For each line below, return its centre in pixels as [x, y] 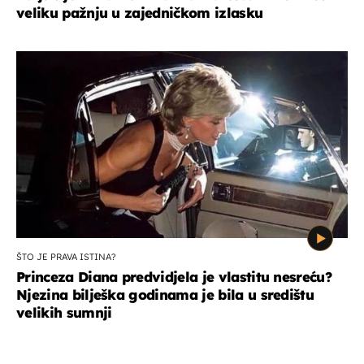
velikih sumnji [64, 313]
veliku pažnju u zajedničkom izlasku [140, 13]
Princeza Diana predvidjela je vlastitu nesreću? [174, 277]
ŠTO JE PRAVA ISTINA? [66, 257]
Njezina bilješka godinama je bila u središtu [165, 295]
